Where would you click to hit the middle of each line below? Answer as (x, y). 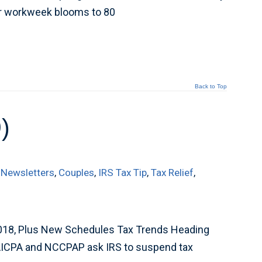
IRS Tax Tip (123, 173)
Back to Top (211, 86)
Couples (77, 173)
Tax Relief (173, 173)
